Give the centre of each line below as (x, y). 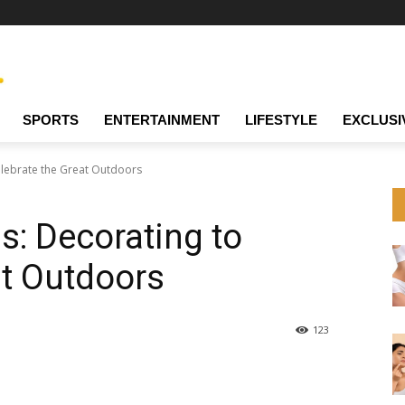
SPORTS (51, 120)
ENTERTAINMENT (162, 120)
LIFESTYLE (281, 120)
